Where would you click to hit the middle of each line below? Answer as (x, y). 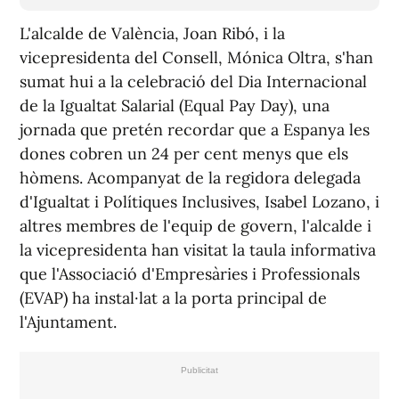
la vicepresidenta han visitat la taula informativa (198, 250)
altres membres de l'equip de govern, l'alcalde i (195, 226)
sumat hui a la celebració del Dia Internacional (193, 81)
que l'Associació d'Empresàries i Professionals (190, 274)
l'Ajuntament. (68, 322)
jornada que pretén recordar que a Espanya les (195, 130)
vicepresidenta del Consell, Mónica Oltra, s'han (196, 57)
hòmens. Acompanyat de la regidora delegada (190, 178)
